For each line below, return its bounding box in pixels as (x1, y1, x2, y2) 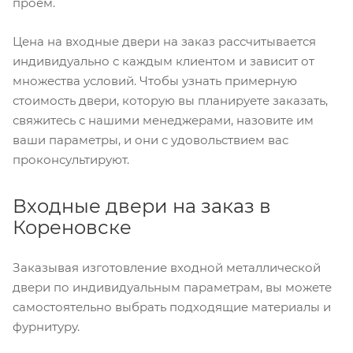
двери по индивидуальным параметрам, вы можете (13, 280, 332, 295)
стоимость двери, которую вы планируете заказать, (13, 93, 328, 109)
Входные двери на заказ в (13, 195, 271, 218)
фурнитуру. (13, 319, 83, 335)
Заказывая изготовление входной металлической (13, 260, 321, 276)
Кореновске (13, 216, 132, 240)
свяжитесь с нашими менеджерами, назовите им (13, 113, 314, 128)
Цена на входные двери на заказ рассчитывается (13, 34, 316, 50)
